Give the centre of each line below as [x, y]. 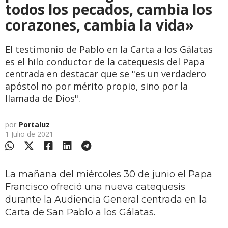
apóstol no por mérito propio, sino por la [96, 86]
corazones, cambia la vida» [99, 25]
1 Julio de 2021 [29, 134]
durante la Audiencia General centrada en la [106, 199]
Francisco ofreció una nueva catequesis [95, 187]
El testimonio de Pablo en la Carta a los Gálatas [109, 49]
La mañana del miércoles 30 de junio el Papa [109, 174]
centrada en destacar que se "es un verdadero [106, 74]
